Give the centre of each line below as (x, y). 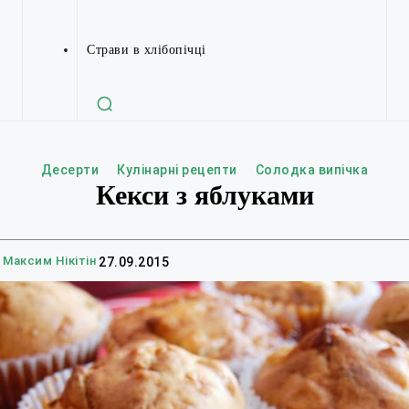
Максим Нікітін (49, 261)
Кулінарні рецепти (177, 170)
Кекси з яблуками (204, 195)
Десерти (70, 170)
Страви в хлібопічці (147, 50)
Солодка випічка (312, 170)
